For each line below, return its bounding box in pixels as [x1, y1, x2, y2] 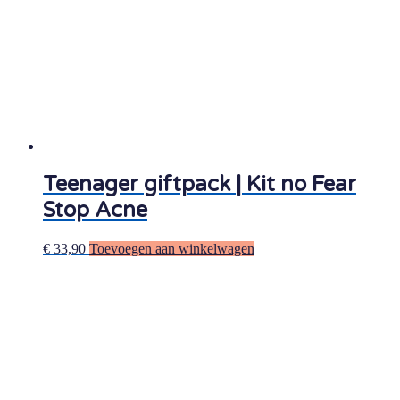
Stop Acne [43, 197, 147, 224]
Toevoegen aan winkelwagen [89, 241, 254, 257]
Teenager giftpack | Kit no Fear [43, 171, 356, 198]
